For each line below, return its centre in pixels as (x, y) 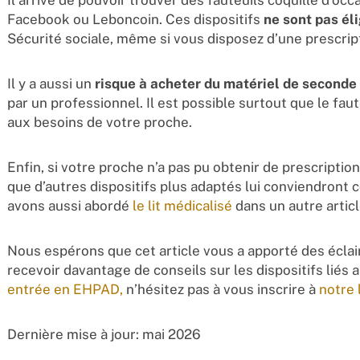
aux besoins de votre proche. (99, 123)
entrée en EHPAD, (65, 290)
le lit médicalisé (182, 206)
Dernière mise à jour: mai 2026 (104, 335)
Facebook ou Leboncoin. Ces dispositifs (135, 20)
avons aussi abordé (70, 206)
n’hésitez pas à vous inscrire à (221, 290)
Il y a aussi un (51, 84)
